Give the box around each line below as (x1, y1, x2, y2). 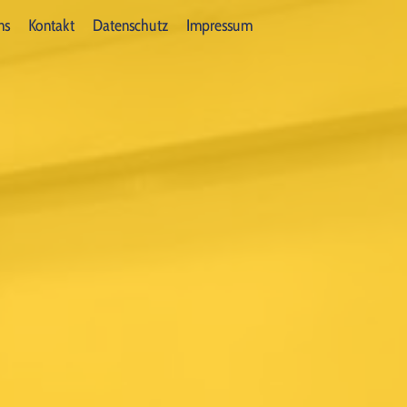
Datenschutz (93, 15, 168, 35)
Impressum (186, 15, 253, 35)
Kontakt (28, 15, 74, 35)
